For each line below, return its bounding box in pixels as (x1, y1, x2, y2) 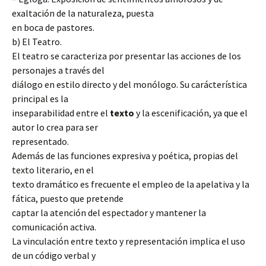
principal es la (12, 93, 68, 104)
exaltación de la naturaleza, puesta (12, 7, 154, 19)
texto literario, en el (12, 164, 94, 176)
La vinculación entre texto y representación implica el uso (12, 235, 245, 247)
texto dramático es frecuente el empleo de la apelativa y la (12, 178, 249, 190)
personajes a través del (12, 64, 104, 76)
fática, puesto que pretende (12, 192, 123, 204)
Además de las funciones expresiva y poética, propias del (12, 150, 238, 161)
